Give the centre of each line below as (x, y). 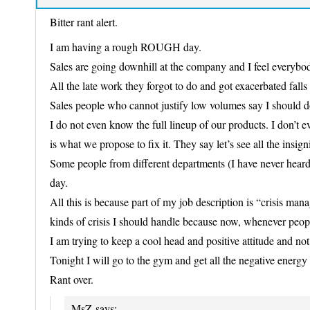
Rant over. (72, 280)
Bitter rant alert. (84, 22)
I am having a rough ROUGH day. (126, 47)
